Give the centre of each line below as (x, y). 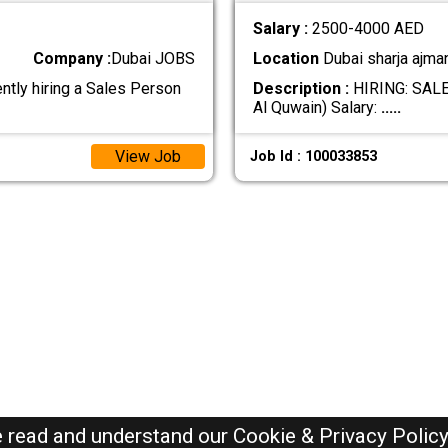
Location (285, 58)
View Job (147, 157)
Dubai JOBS (153, 58)
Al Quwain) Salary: (316, 107)
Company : (72, 58)
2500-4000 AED (367, 28)
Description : (300, 88)
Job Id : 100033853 (313, 157)
